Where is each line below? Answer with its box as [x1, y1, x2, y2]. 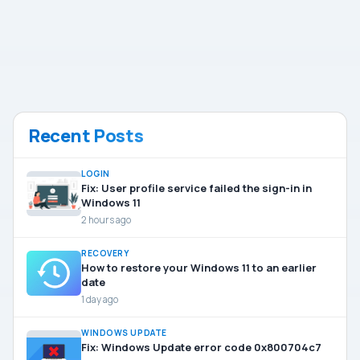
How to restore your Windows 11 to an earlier [81, 260, 317, 275]
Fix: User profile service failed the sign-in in [81, 180, 312, 195]
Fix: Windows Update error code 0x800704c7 [81, 339, 321, 354]
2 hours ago [81, 213, 131, 226]
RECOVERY [81, 247, 129, 259]
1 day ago [81, 292, 118, 305]
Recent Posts [28, 123, 144, 148]
